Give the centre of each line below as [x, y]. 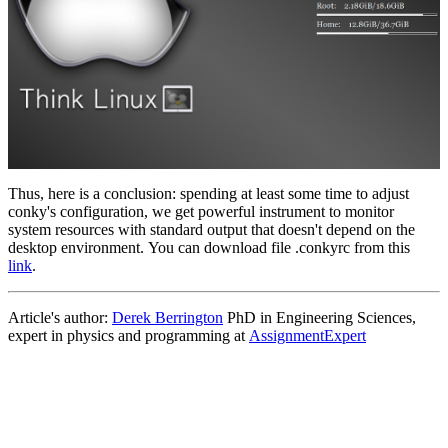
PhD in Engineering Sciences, [319, 318]
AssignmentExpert [307, 336]
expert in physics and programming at [128, 336]
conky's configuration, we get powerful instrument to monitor [201, 212]
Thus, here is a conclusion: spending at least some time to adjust [208, 194]
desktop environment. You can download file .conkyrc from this [209, 248]
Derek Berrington [167, 318]
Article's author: [60, 318]
